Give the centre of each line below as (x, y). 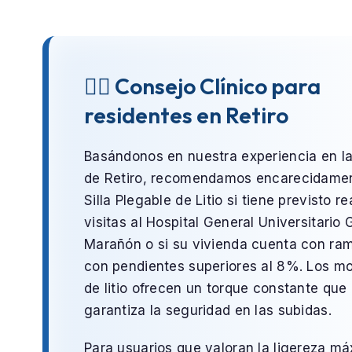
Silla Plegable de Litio (154, 200)
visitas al (115, 222)
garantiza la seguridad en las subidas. (208, 310)
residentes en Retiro (186, 115)
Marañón (113, 244)
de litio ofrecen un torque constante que (216, 288)
